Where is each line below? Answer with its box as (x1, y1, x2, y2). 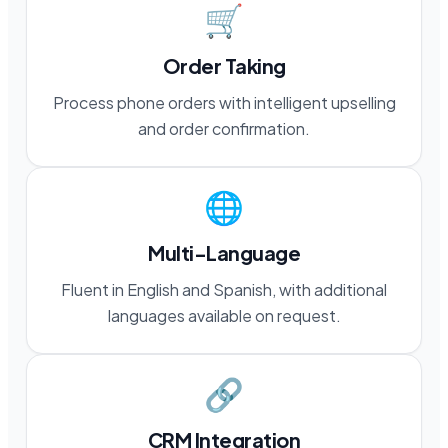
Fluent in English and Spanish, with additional (61, 278, 387, 300)
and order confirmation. (138, 117, 310, 139)
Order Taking (162, 52, 286, 78)
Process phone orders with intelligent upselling (52, 91, 396, 113)
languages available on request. (107, 304, 341, 326)
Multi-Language (148, 239, 300, 265)
